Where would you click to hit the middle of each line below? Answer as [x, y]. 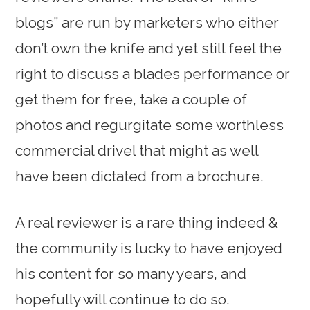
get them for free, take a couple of [131, 99]
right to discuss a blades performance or [153, 73]
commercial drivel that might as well [137, 150]
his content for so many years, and [131, 273]
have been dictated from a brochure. [140, 176]
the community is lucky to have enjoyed [149, 248]
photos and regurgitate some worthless [150, 125]
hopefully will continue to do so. [123, 299]
